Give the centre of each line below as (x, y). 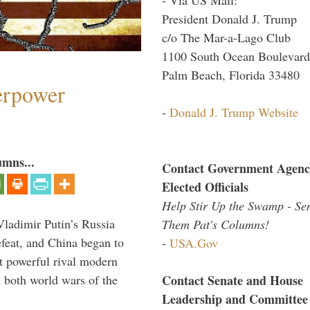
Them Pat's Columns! (216, 224)
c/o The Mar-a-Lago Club (226, 37)
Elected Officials (205, 186)
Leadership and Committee (235, 299)
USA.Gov (194, 243)
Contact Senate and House (232, 280)
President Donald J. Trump (229, 18)
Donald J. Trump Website (234, 112)
